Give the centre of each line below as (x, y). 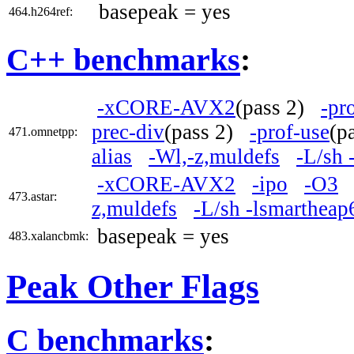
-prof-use (290, 132)
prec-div (128, 132)
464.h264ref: (41, 11)
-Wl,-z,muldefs (214, 157)
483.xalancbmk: (49, 236)
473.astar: (33, 197)
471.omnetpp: (43, 132)
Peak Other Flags (133, 287)
